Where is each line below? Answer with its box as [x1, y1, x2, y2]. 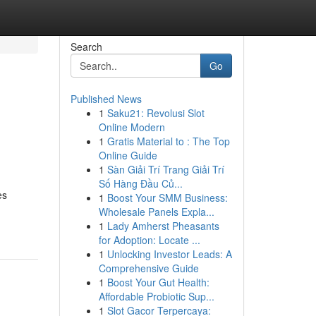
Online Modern [98, 120, 165, 134]
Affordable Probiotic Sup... [98, 289, 214, 303]
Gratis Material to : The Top [107, 134, 230, 148]
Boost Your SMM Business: [107, 190, 228, 205]
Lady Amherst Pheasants [107, 219, 219, 233]
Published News [70, 92, 142, 106]
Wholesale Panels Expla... [98, 205, 214, 219]
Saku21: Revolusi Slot [107, 106, 205, 120]
